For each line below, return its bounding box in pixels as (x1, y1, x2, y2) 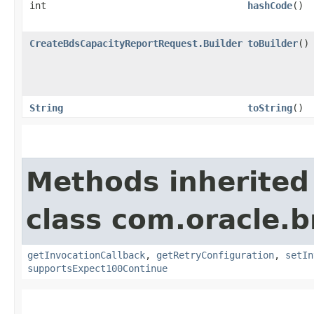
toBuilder (247, 37, 298, 49)
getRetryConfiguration (156, 249, 274, 261)
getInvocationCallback (27, 249, 145, 261)
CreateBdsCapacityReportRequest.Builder (29, 37, 243, 49)
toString (247, 102, 292, 114)
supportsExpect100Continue (27, 262, 168, 274)
